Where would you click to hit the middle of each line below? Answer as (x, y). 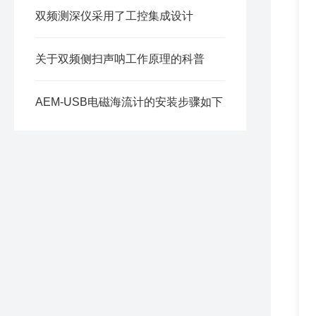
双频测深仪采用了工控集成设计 (114, 16)
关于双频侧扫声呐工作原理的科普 (120, 59)
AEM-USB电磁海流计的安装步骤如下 (129, 102)
